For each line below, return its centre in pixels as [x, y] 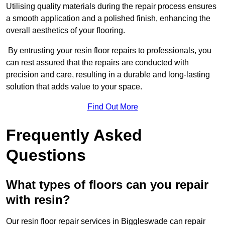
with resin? [38, 200]
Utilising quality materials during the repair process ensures [111, 7]
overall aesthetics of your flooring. [66, 31]
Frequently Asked [74, 135]
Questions [46, 155]
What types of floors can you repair [107, 185]
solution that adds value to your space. [74, 87]
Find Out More [113, 107]
